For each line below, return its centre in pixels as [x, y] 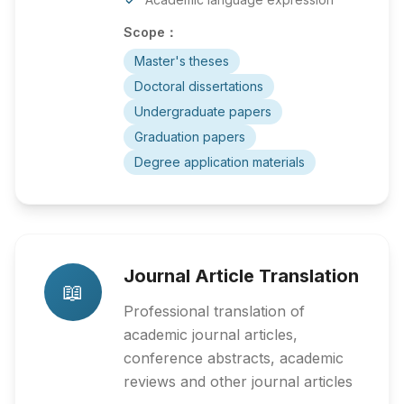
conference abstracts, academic [234, 358]
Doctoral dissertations [199, 86]
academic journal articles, [211, 335]
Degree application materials [220, 162]
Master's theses [182, 61]
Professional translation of [214, 311]
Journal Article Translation [241, 276]
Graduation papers [190, 137]
